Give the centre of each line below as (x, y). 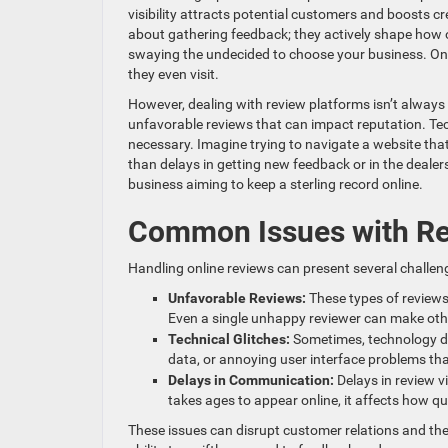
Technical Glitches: (230, 339)
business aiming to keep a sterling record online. (275, 184)
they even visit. (173, 74)
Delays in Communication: (252, 380)
